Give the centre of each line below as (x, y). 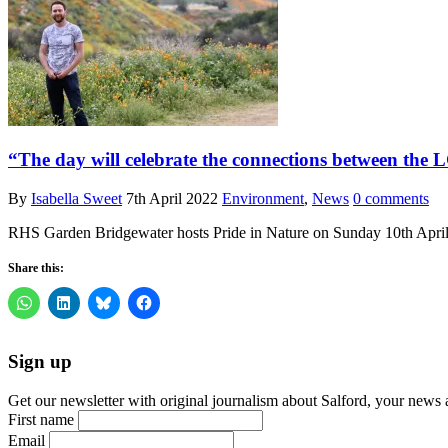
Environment (263, 198)
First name (41, 419)
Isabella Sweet (76, 198)
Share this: (36, 267)
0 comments (391, 198)
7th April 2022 (172, 198)
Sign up (40, 362)
